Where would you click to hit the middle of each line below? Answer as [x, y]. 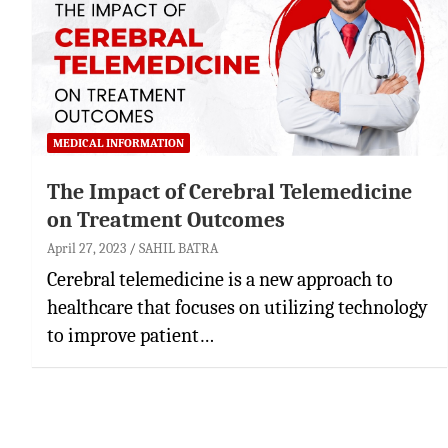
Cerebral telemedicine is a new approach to [220, 279]
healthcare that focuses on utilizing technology [237, 307]
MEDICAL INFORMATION [118, 142]
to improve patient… [130, 335]
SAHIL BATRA [178, 248]
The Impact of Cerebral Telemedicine [229, 191]
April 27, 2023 [86, 248]
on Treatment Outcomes [166, 219]
